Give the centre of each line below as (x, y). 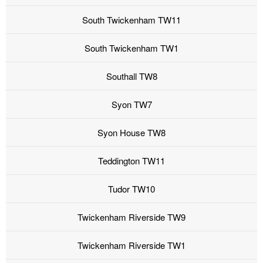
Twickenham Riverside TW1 (131, 245)
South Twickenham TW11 (131, 20)
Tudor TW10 (131, 189)
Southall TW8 (131, 76)
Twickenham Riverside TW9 (131, 217)
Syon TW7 (131, 104)
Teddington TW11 (131, 161)
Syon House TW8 (131, 133)
